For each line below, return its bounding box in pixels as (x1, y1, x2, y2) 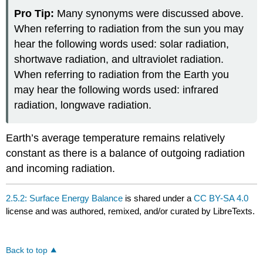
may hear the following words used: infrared (14, 83, 219, 96)
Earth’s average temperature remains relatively (6, 132, 225, 144)
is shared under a (123, 193, 194, 203)
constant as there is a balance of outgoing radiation (6, 147, 245, 160)
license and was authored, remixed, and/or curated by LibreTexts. (6, 205, 255, 216)
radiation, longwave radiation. (14, 99, 152, 111)
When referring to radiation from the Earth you (14, 68, 230, 80)
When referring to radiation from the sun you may (14, 22, 244, 35)
